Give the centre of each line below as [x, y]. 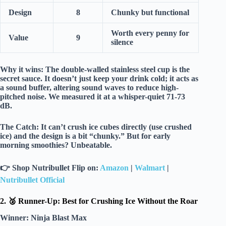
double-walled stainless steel [108, 69]
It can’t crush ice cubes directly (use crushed [115, 127]
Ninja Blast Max [59, 217]
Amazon [114, 167]
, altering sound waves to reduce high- [114, 87]
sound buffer [28, 87]
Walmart [150, 167]
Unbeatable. [91, 145]
